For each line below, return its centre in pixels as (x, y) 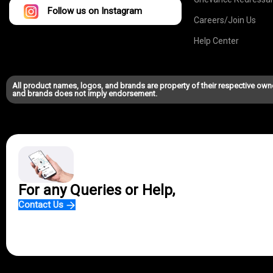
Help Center (216, 41)
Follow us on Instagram (94, 11)
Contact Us (42, 205)
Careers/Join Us (225, 20)
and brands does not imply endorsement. (85, 94)
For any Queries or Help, (97, 190)
